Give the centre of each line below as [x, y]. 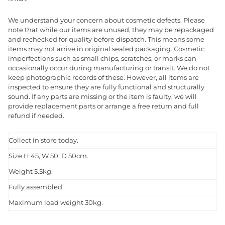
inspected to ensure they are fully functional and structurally [106, 87]
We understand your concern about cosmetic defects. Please [106, 21]
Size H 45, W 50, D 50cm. [48, 156]
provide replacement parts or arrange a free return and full [103, 106]
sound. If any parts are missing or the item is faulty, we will [102, 97]
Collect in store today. [43, 141]
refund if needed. [36, 116]
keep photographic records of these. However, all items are [103, 78]
